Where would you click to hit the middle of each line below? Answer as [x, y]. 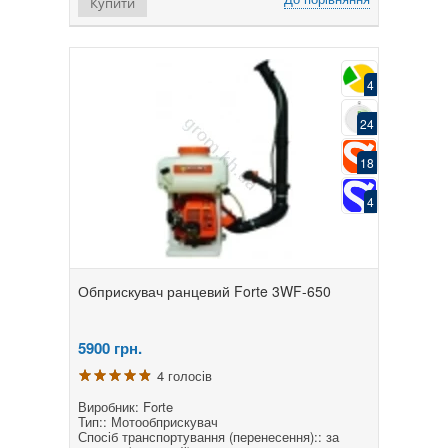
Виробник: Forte [125, 406]
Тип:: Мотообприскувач [148, 421]
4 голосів [184, 375]
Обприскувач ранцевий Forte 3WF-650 [204, 290]
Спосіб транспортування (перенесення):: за [208, 436]
